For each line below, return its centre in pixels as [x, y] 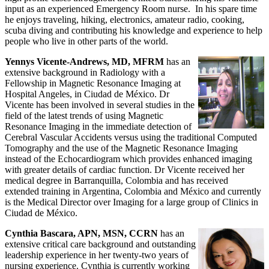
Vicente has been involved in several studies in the [100, 104]
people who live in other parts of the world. [86, 41]
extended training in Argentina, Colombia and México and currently [133, 191]
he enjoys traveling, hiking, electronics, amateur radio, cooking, [125, 19]
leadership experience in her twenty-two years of [97, 255]
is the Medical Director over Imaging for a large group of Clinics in [131, 202]
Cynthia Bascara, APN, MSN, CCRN [83, 233]
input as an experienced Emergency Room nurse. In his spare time [131, 8]
